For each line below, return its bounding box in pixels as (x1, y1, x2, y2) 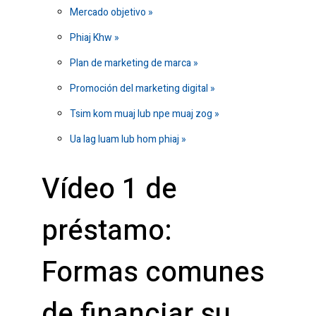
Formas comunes (42, 252, 265, 294)
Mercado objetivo (70, 5, 148, 20)
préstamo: (42, 210, 172, 253)
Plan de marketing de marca (70, 56, 193, 71)
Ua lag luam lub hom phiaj (70, 132, 181, 147)
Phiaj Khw (70, 30, 114, 46)
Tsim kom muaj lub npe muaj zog (70, 107, 214, 122)
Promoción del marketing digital (70, 81, 210, 97)
